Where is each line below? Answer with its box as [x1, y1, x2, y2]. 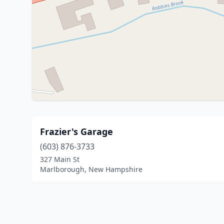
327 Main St [40, 154, 79, 164]
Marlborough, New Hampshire [40, 164, 142, 174]
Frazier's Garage [40, 125, 113, 137]
